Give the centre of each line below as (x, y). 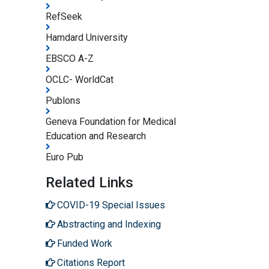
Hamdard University (87, 37)
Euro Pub (65, 157)
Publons (63, 100)
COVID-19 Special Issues (111, 205)
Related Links (89, 182)
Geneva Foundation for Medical (111, 121)
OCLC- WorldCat (80, 79)
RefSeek (64, 16)
